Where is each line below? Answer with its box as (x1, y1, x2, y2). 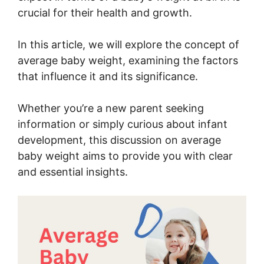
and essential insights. (18, 165, 128, 178)
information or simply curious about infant (18, 117, 227, 130)
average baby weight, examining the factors (18, 54, 238, 67)
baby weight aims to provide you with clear (18, 149, 233, 162)
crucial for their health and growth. (18, 6, 192, 19)
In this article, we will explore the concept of (18, 38, 239, 51)
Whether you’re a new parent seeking (18, 101, 204, 114)
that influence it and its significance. (18, 70, 198, 82)
